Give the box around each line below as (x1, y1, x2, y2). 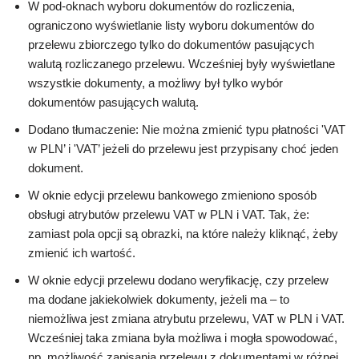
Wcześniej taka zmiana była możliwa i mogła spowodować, (28, 331, 337, 345)
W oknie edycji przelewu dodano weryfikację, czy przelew (28, 273, 329, 288)
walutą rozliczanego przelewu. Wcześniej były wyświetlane (28, 57, 335, 71)
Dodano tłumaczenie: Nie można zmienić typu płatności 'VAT (28, 123, 345, 137)
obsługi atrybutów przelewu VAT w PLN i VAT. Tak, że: (28, 208, 309, 222)
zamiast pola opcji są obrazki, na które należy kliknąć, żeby (28, 227, 338, 241)
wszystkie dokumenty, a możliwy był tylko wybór (28, 76, 283, 91)
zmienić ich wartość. (28, 246, 135, 260)
